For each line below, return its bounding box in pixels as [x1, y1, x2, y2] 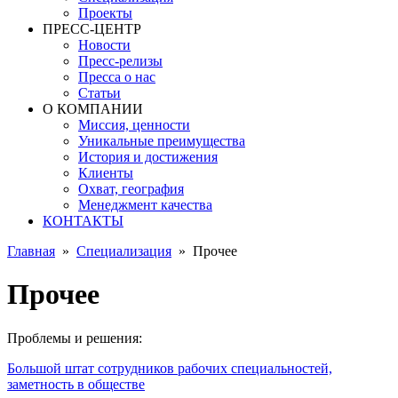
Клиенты [78, 165, 133, 180]
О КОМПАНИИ [43, 101, 143, 116]
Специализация [76, 243, 171, 259]
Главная [7, 243, 55, 259]
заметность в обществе [7, 376, 145, 392]
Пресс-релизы [78, 53, 163, 68]
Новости [78, 37, 131, 52]
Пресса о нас [78, 69, 155, 84]
